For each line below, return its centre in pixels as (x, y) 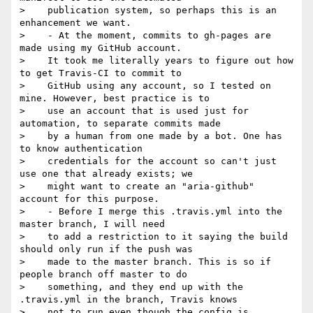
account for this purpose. (89, 199)
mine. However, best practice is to (115, 99)
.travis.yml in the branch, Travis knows (129, 300)
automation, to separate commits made (120, 124)
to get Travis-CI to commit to (101, 73)
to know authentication (81, 149)
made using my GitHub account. (101, 48)
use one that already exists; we (106, 174)
